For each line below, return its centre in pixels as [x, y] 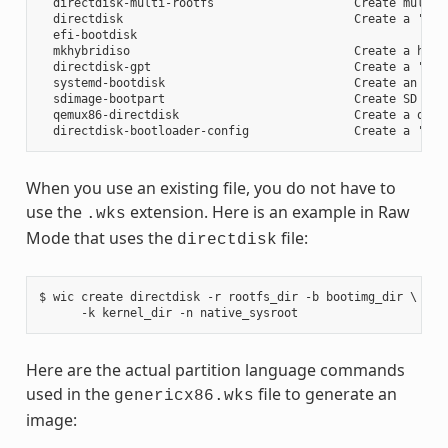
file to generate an [325, 394]
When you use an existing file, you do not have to [210, 188]
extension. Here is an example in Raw [267, 212]
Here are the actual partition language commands [215, 370]
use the [55, 212]
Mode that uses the [101, 238]
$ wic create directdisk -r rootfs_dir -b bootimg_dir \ [227, 297]
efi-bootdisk [87, 35]
